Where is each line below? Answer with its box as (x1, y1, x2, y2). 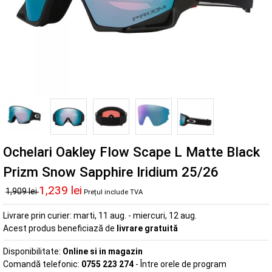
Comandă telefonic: (3, 259, 81, 269)
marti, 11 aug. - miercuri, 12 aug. (73, 210, 197, 220)
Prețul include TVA (84, 188, 143, 196)
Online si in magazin (63, 246, 143, 256)
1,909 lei (5, 186, 39, 196)
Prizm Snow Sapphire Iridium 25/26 (3, 163, 219, 180)
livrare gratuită (117, 223, 178, 233)
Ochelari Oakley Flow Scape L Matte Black (3, 143, 260, 160)
